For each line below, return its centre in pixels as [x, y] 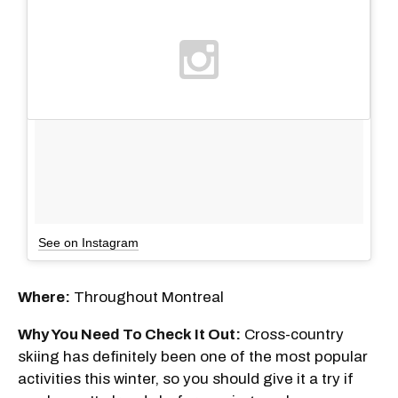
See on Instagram [88, 242]
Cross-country [292, 334]
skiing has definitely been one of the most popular [193, 356]
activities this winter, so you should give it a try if [186, 378]
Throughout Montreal [147, 297]
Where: [44, 297]
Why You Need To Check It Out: [129, 334]
